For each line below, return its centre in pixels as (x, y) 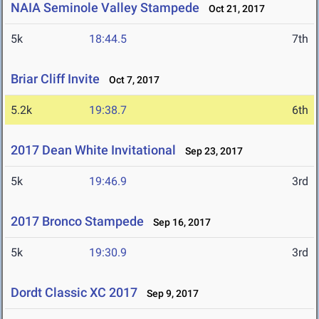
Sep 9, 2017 (169, 294)
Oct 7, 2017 (131, 80)
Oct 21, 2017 (234, 9)
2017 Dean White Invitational (93, 150)
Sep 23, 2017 (211, 151)
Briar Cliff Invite (55, 79)
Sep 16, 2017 (179, 223)
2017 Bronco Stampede (77, 221)
